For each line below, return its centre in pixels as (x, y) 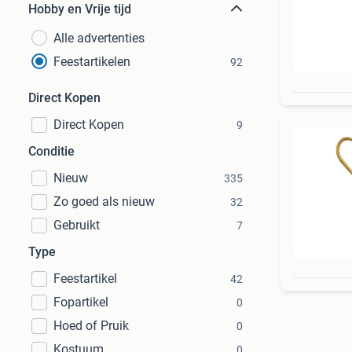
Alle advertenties (99, 38)
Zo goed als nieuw (104, 202)
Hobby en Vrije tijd (80, 9)
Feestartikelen (92, 62)
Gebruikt (77, 225)
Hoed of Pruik (91, 326)
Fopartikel (81, 302)
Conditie (51, 151)
